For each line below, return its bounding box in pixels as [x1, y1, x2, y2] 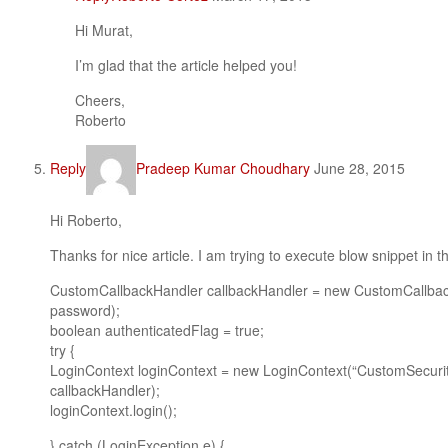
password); [50, 300, 120, 320]
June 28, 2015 [310, 157, 405, 178]
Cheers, [75, 90, 125, 110]
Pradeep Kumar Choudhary [136, 157, 310, 178]
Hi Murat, [75, 20, 133, 40]
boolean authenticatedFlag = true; [50, 320, 264, 340]
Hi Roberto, [50, 210, 122, 230]
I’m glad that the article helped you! [75, 55, 297, 75]
